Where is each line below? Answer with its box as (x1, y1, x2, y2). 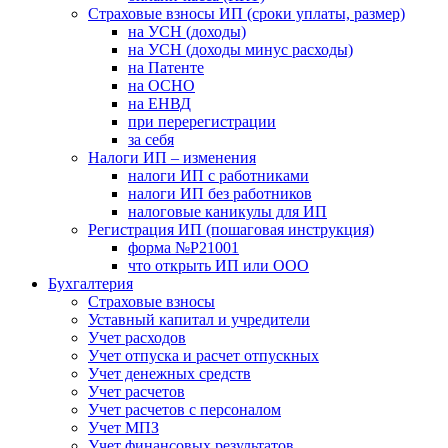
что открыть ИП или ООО (128, 257, 309, 274)
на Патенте (128, 59, 204, 76)
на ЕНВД (128, 95, 191, 112)
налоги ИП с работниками (128, 167, 309, 184)
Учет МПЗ (88, 419, 159, 436)
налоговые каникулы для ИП (128, 203, 327, 220)
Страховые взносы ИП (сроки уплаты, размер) (88, 5, 405, 22)
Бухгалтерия (48, 275, 133, 292)
